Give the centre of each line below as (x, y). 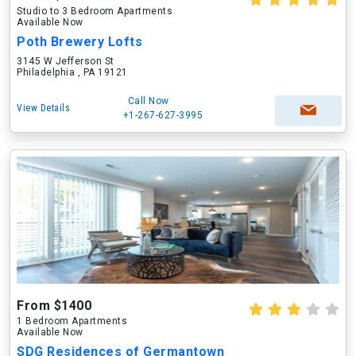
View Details (43, 108)
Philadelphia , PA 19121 (72, 72)
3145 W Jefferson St (66, 61)
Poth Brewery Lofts (79, 42)
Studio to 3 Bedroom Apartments (95, 11)
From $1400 (54, 306)
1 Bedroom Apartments (72, 321)
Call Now (148, 101)
